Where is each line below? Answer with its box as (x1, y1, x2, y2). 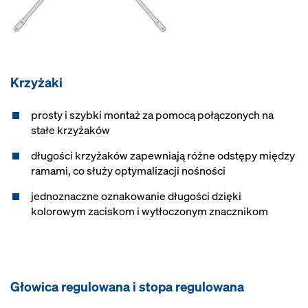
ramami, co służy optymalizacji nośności (31, 163, 225, 178)
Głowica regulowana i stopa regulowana (10, 278, 244, 295)
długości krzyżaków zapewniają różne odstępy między (31, 148, 295, 163)
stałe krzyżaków (31, 122, 110, 137)
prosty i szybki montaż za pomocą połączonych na (31, 107, 274, 122)
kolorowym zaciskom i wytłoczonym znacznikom (31, 203, 268, 219)
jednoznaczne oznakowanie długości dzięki (31, 188, 241, 203)
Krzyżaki (10, 74, 63, 91)
